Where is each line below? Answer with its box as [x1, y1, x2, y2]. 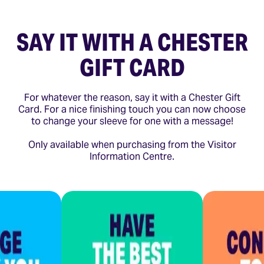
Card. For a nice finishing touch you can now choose [18, 103, 246, 115]
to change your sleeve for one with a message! [31, 114, 233, 127]
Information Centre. [90, 150, 174, 163]
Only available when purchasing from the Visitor [28, 138, 236, 151]
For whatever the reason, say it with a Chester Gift [24, 91, 240, 104]
